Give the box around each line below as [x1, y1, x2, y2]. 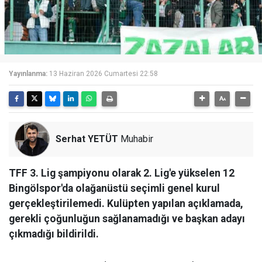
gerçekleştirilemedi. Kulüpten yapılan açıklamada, [9, 198, 243, 209]
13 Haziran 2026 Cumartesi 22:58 [49, 70, 158, 78]
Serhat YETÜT [56, 133, 118, 144]
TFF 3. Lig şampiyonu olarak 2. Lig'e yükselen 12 [9, 167, 235, 179]
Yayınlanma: [9, 70, 47, 78]
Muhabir [118, 133, 153, 144]
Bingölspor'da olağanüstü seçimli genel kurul [9, 182, 220, 194]
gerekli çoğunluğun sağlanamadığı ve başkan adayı [9, 213, 245, 225]
